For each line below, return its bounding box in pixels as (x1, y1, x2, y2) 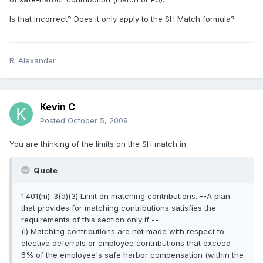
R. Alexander (9, 56, 56, 66)
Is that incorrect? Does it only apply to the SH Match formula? (9, 14, 235, 24)
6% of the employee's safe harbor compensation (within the (21, 250, 244, 260)
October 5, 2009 (68, 116, 128, 126)
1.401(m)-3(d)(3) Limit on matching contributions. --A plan (21, 191, 230, 201)
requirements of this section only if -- (21, 215, 159, 225)
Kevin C (40, 101, 75, 113)
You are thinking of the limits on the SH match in (9, 139, 186, 149)
